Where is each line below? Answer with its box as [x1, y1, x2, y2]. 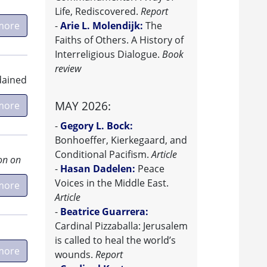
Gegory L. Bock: [60, 119, 133, 133]
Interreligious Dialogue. [55, 48, 162, 61]
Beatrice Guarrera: [60, 205, 148, 219]
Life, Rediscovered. [55, 5, 141, 18]
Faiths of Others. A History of [55, 33, 184, 47]
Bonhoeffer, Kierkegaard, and [55, 133, 187, 147]
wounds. [55, 248, 93, 262]
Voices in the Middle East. [55, 176, 169, 190]
